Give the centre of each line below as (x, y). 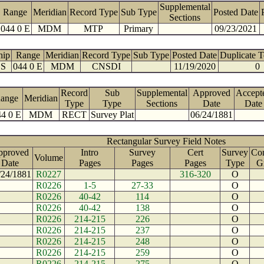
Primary (138, 29)
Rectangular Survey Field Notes (166, 141)
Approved (211, 93)
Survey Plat (112, 115)
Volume (49, 158)
